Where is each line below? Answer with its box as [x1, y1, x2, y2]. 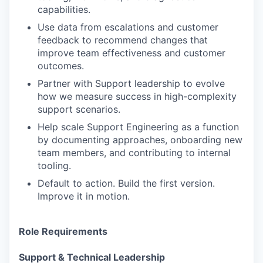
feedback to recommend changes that [38, 34, 208, 46]
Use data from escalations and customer [38, 21, 218, 33]
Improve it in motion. [38, 190, 130, 202]
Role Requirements [19, 225, 107, 237]
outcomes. [38, 60, 84, 72]
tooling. [38, 160, 71, 171]
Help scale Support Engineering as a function [38, 121, 239, 133]
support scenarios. [38, 103, 120, 115]
